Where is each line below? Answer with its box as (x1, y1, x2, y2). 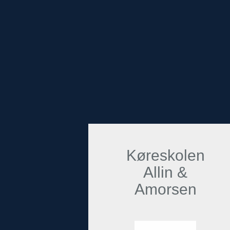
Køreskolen (126, 147, 205, 164)
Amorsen (134, 181, 197, 198)
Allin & (143, 164, 187, 181)
